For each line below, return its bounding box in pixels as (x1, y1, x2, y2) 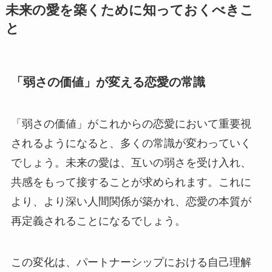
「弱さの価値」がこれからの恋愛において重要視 (10, 117, 251, 130)
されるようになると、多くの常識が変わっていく (10, 137, 251, 149)
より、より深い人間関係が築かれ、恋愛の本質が (10, 195, 251, 208)
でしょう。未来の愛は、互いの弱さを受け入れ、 (10, 156, 251, 169)
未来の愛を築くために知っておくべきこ (5, 3, 254, 18)
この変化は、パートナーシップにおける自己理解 (10, 256, 251, 268)
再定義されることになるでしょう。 (10, 214, 186, 227)
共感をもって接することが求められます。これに (10, 175, 251, 188)
